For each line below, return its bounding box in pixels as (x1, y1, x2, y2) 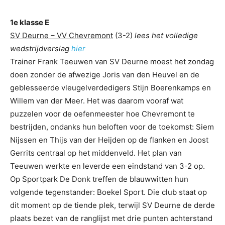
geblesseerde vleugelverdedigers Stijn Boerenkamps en (10, 82, 211, 92)
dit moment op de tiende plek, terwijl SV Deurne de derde (10, 200, 215, 210)
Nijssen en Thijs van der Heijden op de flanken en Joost (10, 135, 208, 145)
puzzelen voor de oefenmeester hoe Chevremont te (10, 108, 195, 119)
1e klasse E (10, 17, 49, 27)
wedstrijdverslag (10, 43, 71, 53)
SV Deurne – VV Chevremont (10, 30, 113, 40)
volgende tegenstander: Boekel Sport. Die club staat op (10, 187, 207, 197)
